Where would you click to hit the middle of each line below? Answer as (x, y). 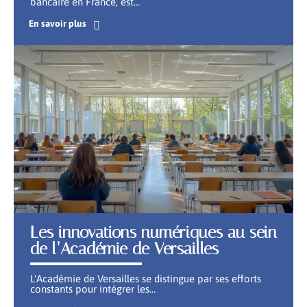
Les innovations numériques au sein (153, 232)
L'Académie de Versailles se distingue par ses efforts (146, 278)
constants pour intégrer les (90, 288)
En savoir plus (57, 23)
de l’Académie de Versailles (124, 248)
